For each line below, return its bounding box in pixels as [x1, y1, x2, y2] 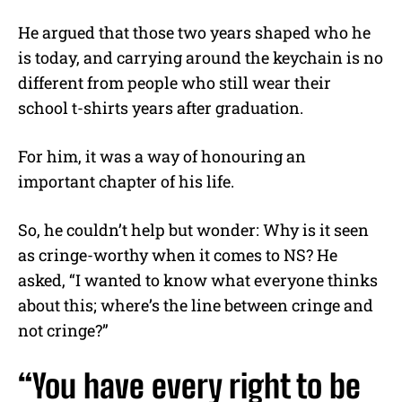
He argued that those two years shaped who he [18, 22, 371, 44]
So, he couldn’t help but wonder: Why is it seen [18, 219, 369, 241]
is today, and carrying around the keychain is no [18, 47, 383, 69]
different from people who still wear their [18, 72, 331, 94]
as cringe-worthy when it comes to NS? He [18, 244, 337, 267]
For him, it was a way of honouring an [18, 145, 306, 168]
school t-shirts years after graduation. [18, 97, 303, 119]
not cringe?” [18, 319, 109, 342]
